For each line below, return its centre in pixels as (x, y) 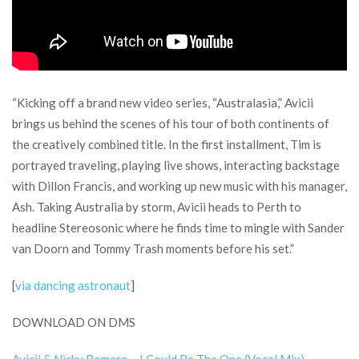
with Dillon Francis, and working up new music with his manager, (179, 186)
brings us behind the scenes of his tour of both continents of (171, 123)
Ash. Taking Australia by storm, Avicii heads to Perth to (157, 207)
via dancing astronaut (73, 285)
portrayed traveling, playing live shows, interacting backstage (176, 165)
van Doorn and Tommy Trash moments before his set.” (153, 248)
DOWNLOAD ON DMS (74, 322)
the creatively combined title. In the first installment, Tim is (167, 144)
